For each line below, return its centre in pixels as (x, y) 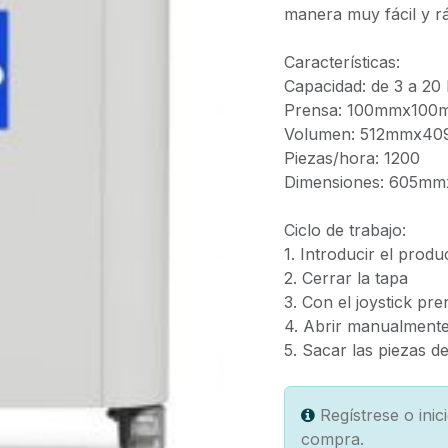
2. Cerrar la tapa (346, 278)
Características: (342, 62)
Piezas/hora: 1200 (352, 158)
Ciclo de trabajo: (345, 230)
